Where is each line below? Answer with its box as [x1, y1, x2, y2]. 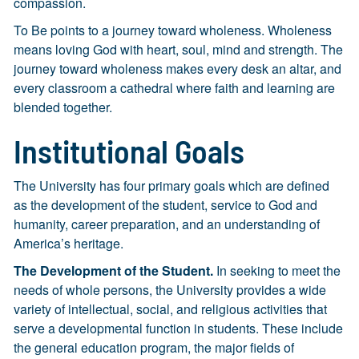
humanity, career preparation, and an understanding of [14, 215, 320, 233]
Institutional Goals [14, 131, 244, 170]
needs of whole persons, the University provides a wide [14, 280, 326, 299]
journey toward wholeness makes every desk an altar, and [14, 59, 341, 78]
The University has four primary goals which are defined [14, 176, 329, 195]
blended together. [14, 98, 112, 116]
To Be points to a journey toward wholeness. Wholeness [14, 21, 332, 39]
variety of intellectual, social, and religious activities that [14, 300, 327, 318]
